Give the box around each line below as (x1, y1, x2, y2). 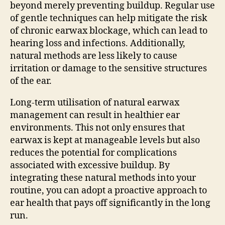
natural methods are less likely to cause (10, 50, 177, 62)
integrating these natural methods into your (10, 172, 196, 184)
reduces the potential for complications (10, 147, 177, 159)
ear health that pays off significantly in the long (10, 197, 210, 209)
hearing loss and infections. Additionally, (10, 37, 185, 49)
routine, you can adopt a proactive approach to (10, 184, 207, 196)
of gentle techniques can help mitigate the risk (10, 12, 207, 24)
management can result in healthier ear (10, 109, 180, 121)
